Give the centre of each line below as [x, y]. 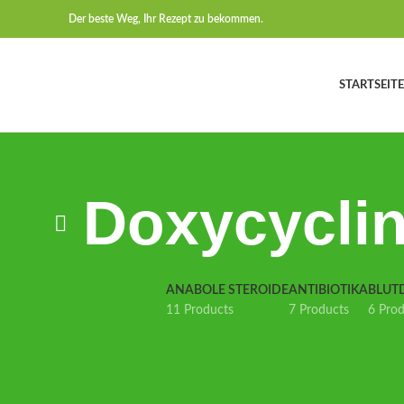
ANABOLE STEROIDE [227, 290]
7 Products [319, 310]
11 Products [200, 310]
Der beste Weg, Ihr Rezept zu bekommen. [166, 19]
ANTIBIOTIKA [328, 290]
